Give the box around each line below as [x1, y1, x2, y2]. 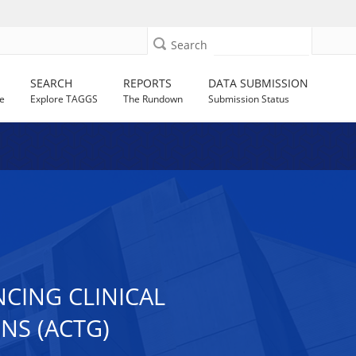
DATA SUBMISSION [208, 75, 309, 91]
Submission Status [208, 92, 290, 106]
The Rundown [123, 92, 184, 106]
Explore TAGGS [30, 92, 99, 106]
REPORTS [123, 75, 172, 91]
